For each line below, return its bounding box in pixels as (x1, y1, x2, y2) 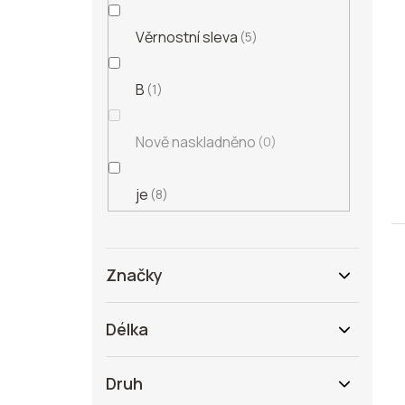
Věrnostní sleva (136, 26, 238, 47)
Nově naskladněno (136, 131, 256, 152)
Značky (106, 263, 163, 286)
